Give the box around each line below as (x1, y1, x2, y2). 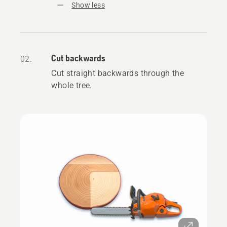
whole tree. (51, 81, 92, 91)
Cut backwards (51, 53, 106, 64)
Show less (71, 1, 105, 10)
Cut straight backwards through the (51, 68, 184, 79)
